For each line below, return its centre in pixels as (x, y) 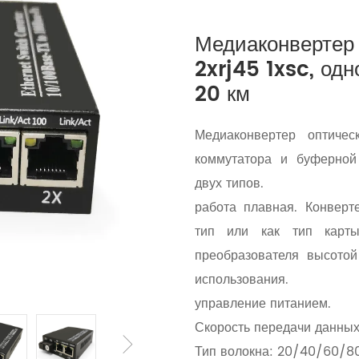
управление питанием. (262, 304)
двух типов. (229, 184)
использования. (241, 280)
